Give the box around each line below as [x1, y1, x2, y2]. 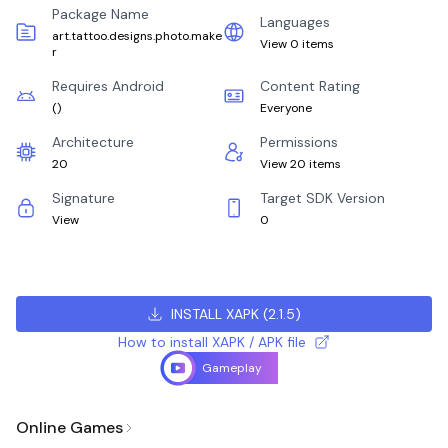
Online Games [16, 417, 123, 438]
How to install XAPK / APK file [117, 333, 306, 351]
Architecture [52, 133, 134, 151]
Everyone [260, 100, 312, 116]
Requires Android [52, 77, 164, 95]
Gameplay [201, 360, 262, 376]
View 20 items [260, 156, 341, 172]
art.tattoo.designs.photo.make [51, 28, 222, 44]
